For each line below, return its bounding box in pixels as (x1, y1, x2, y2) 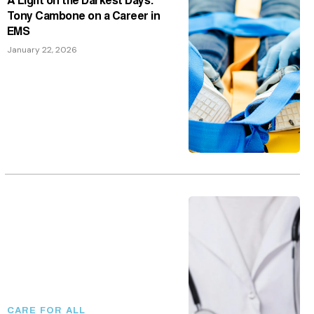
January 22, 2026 (6, 38, 77, 50)
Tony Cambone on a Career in (6, 5, 161, 17)
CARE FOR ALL (6, 301, 86, 310)
